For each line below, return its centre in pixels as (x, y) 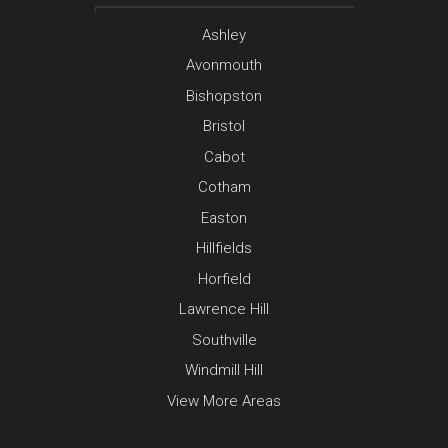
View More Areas (224, 400)
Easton (224, 217)
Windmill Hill (224, 370)
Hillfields (224, 248)
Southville (224, 339)
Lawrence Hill (224, 309)
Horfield (224, 278)
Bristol (224, 126)
